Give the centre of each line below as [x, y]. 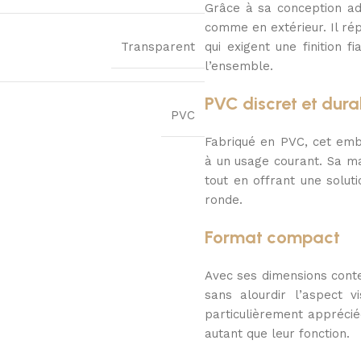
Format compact [272, 238]
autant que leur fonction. [277, 334]
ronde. [224, 200]
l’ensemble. [239, 66]
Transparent [158, 47]
